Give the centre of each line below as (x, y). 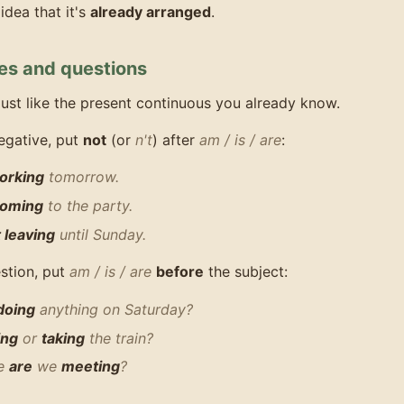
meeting (91, 367)
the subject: (246, 272)
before (180, 272)
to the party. (88, 206)
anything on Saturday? (114, 309)
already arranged (151, 11)
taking (63, 338)
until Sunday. (101, 235)
